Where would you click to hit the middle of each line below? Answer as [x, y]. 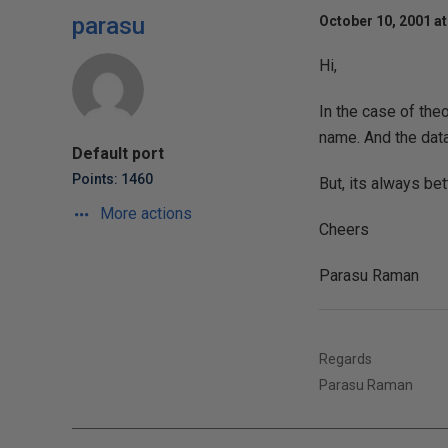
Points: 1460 [112, 179]
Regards [345, 359]
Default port [118, 153]
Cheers [343, 229]
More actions [144, 213]
